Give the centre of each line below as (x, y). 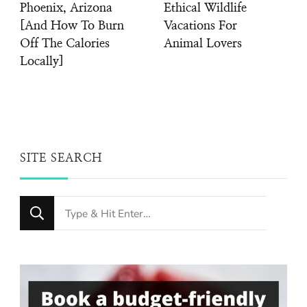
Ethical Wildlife (205, 9)
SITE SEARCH (61, 159)
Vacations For (200, 26)
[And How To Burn (72, 26)
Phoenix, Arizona (66, 9)
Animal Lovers (203, 44)
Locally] (42, 62)
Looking (78, 208)
